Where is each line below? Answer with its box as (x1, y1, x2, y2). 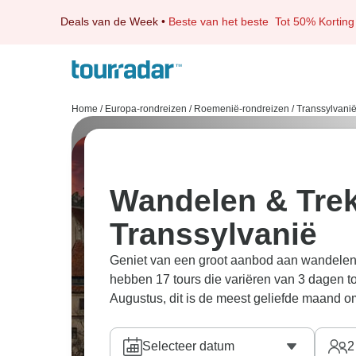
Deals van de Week (60, 15, 158, 28)
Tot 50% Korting (275, 15, 354, 28)
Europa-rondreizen (105, 103, 187, 114)
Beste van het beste (168, 15, 275, 28)
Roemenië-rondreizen (194, 103, 289, 114)
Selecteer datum (142, 339, 234, 353)
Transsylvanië (110, 217, 317, 251)
